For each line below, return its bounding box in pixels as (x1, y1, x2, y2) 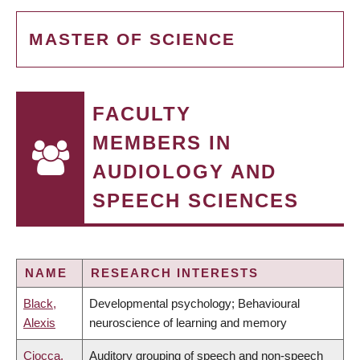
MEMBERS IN (92, 132, 231, 153)
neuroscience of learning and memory (89, 316, 287, 329)
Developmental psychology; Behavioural (89, 297, 300, 310)
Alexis (23, 316, 55, 329)
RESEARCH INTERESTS (91, 266, 259, 280)
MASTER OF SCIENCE (29, 30, 235, 48)
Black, (23, 297, 56, 310)
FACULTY (92, 103, 191, 125)
